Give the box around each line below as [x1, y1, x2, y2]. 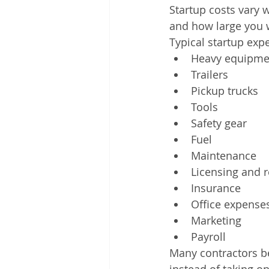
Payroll [191, 229, 226, 244]
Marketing [191, 213, 241, 228]
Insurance [191, 180, 241, 195]
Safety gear [191, 115, 247, 130]
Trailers [191, 67, 228, 82]
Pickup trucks [191, 83, 258, 98]
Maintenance [191, 148, 256, 163]
